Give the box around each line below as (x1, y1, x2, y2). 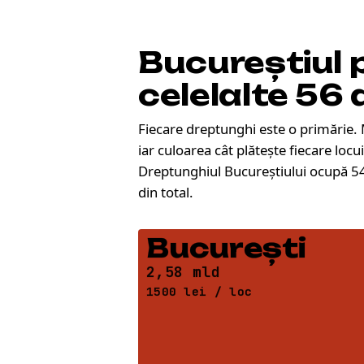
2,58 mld (146, 262, 220, 281)
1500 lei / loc (146, 284, 252, 300)
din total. (138, 183, 193, 202)
